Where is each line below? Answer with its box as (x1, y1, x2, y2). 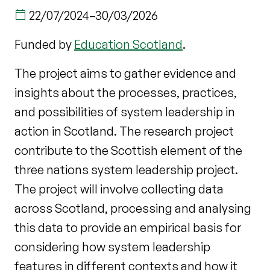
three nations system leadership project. (14, 162, 238, 177)
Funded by (14, 37, 74, 52)
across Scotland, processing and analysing (14, 201, 251, 216)
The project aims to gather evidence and (14, 66, 236, 81)
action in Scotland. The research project (14, 124, 234, 139)
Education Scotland (74, 37, 183, 52)
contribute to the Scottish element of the (14, 143, 242, 158)
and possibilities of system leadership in (14, 104, 235, 119)
